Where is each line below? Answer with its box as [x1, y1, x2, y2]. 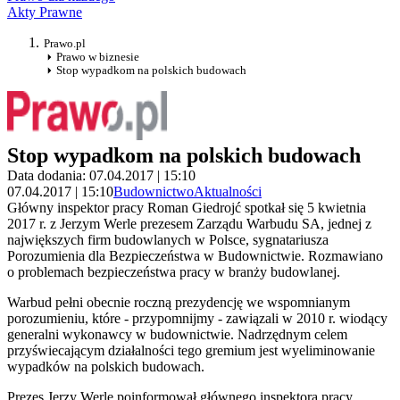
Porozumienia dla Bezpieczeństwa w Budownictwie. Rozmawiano [7, 248, 383, 264]
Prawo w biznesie [56, 50, 139, 64]
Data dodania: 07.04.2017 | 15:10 [7, 168, 196, 184]
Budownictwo [113, 184, 194, 200]
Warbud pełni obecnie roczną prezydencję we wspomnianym [7, 295, 350, 311]
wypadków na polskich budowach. [7, 359, 204, 375]
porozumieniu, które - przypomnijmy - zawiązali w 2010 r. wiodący [7, 311, 387, 327]
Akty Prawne [7, 4, 82, 21]
